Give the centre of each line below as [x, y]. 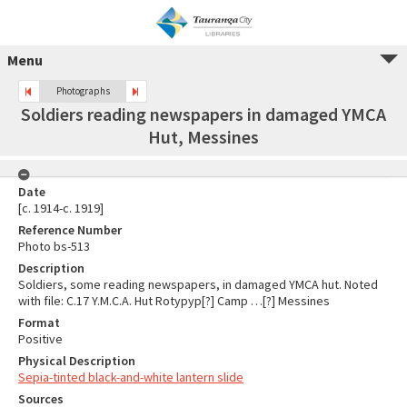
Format [39, 323]
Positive [40, 339]
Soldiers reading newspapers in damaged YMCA [203, 114]
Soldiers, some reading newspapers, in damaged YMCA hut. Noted [198, 284]
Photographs [83, 91]
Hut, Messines [203, 137]
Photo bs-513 [54, 246]
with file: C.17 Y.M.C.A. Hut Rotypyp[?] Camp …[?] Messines [174, 301]
